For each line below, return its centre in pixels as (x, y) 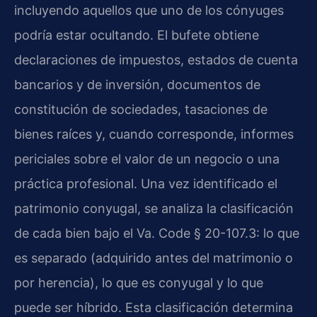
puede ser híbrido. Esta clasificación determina (154, 307)
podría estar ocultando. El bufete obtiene (137, 35)
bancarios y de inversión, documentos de (137, 84)
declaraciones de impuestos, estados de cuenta (156, 59)
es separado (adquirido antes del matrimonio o (154, 258)
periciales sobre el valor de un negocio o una (147, 158)
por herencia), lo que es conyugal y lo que (139, 282)
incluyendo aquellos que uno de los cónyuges (149, 10)
